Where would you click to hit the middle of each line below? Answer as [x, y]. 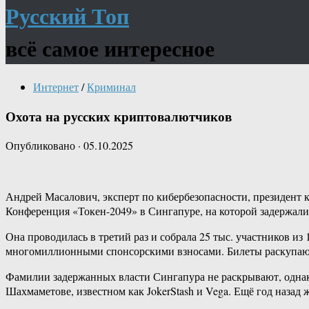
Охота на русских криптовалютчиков [119, 116]
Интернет [56, 86]
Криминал [111, 86]
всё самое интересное [110, 48]
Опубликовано [42, 146]
